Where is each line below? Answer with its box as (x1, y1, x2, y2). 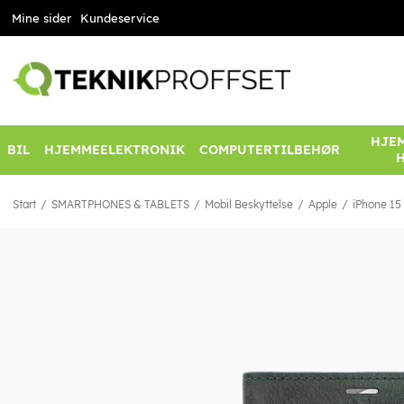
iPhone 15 (353, 197, 401, 212)
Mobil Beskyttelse (205, 197, 293, 212)
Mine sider (11, 11, 71, 25)
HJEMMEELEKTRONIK (44, 142, 185, 159)
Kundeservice (79, 11, 160, 25)
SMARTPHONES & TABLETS (51, 197, 189, 212)
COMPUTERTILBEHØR (199, 142, 340, 159)
